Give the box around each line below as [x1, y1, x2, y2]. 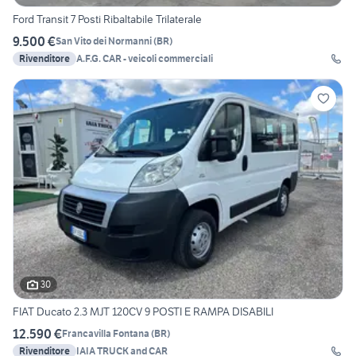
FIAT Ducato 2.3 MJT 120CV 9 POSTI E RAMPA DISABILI [13, 304, 273, 319]
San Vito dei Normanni [56, 35, 152, 48]
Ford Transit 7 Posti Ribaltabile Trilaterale [13, 11, 202, 26]
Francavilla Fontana [62, 327, 149, 340]
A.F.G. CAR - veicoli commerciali [76, 52, 213, 64]
